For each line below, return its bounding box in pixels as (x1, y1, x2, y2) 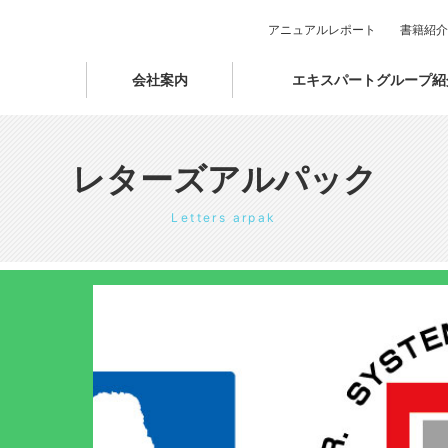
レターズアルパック (71, 159, 377, 199)
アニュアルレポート (268, 22, 376, 37)
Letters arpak (171, 210, 277, 225)
